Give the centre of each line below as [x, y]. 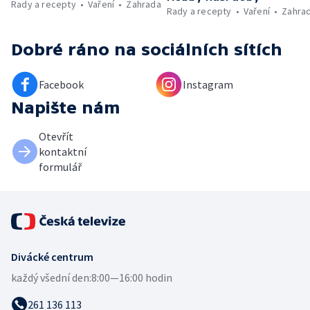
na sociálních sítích [198, 50]
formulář [60, 167]
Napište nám [66, 108]
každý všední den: [51, 278]
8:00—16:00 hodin [132, 278]
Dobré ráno [60, 50]
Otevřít [56, 137]
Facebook [61, 85]
